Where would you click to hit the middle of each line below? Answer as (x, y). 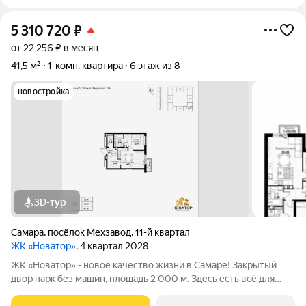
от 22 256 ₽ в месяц (55, 48)
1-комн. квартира (85, 66)
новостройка (44, 92)
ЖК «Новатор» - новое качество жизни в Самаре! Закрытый (144, 265)
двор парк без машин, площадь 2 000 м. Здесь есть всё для (81, 279)
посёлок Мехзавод (89, 232)
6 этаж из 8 (155, 66)
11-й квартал (163, 232)
